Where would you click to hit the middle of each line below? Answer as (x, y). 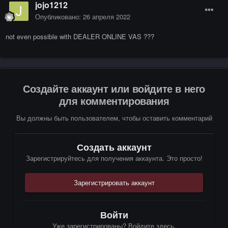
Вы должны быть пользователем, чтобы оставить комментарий (114, 118)
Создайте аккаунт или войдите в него (114, 88)
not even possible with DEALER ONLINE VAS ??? (80, 36)
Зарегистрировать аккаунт (114, 182)
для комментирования (114, 101)
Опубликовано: (59, 17)
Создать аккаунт (114, 147)
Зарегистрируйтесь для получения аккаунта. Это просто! (114, 158)
